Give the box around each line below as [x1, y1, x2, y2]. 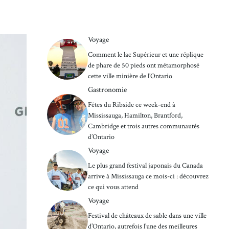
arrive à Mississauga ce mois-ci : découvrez [88, 171, 209, 181]
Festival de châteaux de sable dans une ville [88, 211, 207, 220]
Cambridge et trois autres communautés [88, 121, 199, 131]
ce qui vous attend [88, 182, 139, 192]
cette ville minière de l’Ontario [88, 71, 172, 81]
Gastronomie [88, 84, 127, 95]
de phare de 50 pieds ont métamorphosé [88, 60, 199, 70]
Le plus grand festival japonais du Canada [88, 161, 203, 170]
